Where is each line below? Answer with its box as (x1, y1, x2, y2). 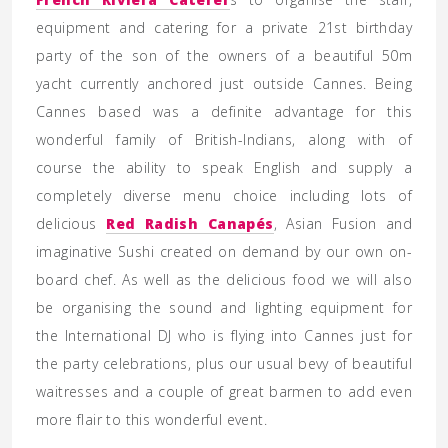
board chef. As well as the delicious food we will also (36, 270, 412, 289)
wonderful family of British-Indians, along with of (36, 130, 412, 149)
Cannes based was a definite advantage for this (36, 102, 412, 121)
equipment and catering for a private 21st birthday (36, 18, 412, 37)
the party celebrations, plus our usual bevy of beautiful (36, 354, 412, 373)
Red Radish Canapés (106, 214, 274, 233)
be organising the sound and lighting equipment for (36, 298, 412, 317)
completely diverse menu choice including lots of (36, 186, 412, 205)
